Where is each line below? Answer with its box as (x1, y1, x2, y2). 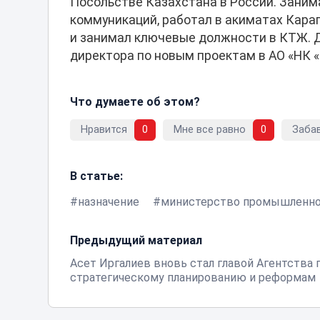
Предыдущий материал (70, 233, 203, 247)
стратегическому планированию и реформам (70, 270, 316, 284)
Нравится (81, 124, 128, 136)
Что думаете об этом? (70, 94, 201, 109)
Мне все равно (174, 124, 246, 136)
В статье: (70, 169, 124, 183)
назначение (78, 194, 140, 209)
